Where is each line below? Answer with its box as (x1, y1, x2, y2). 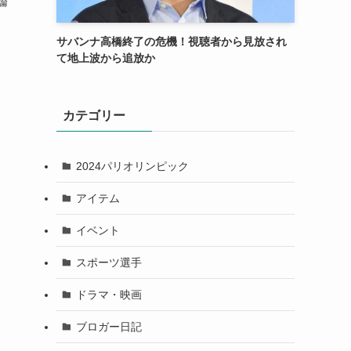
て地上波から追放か (56, 52, 155, 64)
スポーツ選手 (75, 255, 142, 269)
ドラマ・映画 (75, 288, 142, 301)
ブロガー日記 (75, 320, 142, 333)
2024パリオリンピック (75, 159, 189, 172)
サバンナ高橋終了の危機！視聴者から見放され (56, 35, 287, 48)
